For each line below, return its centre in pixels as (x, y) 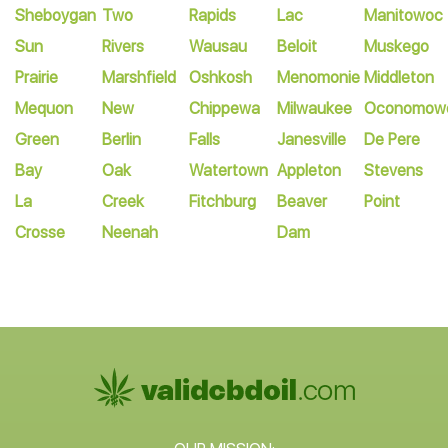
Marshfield (139, 77)
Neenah (130, 232)
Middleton (398, 77)
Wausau (218, 46)
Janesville (311, 139)
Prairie (36, 77)
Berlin (122, 139)
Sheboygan (55, 15)
